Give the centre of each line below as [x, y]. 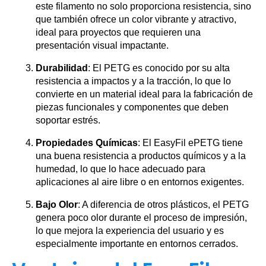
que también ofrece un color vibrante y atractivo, [136, 19]
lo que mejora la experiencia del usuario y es [130, 231]
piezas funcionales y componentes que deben [132, 107]
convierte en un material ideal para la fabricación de [144, 94]
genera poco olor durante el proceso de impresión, [141, 218]
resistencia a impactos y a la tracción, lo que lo [133, 81]
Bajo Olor [57, 205]
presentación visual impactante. [102, 45]
